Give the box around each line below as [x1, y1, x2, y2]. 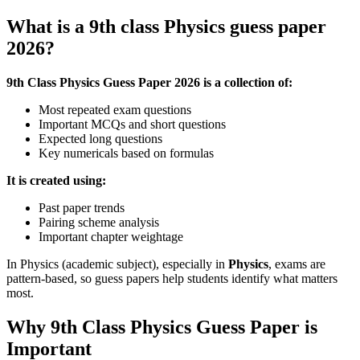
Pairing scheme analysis [39, 215, 159, 230]
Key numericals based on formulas [39, 146, 214, 161]
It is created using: [6, 174, 106, 188]
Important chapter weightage [39, 230, 183, 244]
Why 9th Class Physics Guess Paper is [6, 317, 317, 338]
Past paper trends [39, 201, 125, 215]
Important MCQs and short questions [39, 117, 226, 132]
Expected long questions [39, 132, 162, 146]
